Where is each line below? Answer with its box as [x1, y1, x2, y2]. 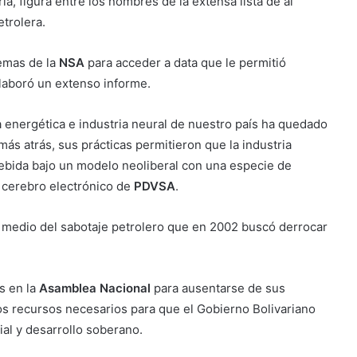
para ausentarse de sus [151, 280, 285, 296]
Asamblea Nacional [39, 280, 151, 296]
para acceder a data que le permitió [88, 55, 286, 71]
